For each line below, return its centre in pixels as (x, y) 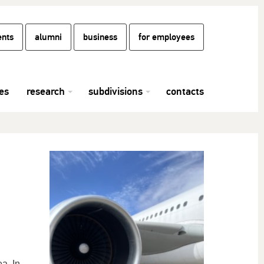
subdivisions (115, 91)
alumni (48, 37)
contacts (185, 91)
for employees (166, 37)
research (46, 91)
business (100, 37)
